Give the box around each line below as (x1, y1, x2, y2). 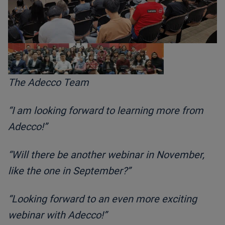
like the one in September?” (8, 165, 131, 177)
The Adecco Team (8, 76, 89, 89)
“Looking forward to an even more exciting (8, 193, 197, 205)
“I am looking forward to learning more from (8, 104, 203, 117)
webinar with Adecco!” (8, 209, 107, 221)
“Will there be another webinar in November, (8, 149, 204, 161)
